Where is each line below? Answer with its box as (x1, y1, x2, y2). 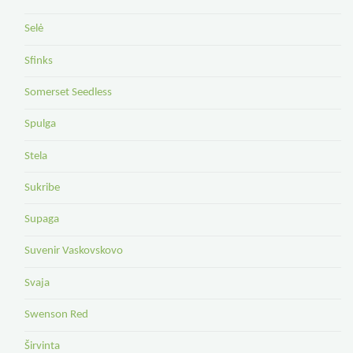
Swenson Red (24, 308, 88, 321)
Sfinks (24, 54, 53, 67)
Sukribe (24, 181, 60, 194)
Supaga (24, 214, 59, 226)
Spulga (24, 118, 56, 131)
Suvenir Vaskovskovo (24, 245, 123, 258)
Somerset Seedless (24, 86, 112, 98)
